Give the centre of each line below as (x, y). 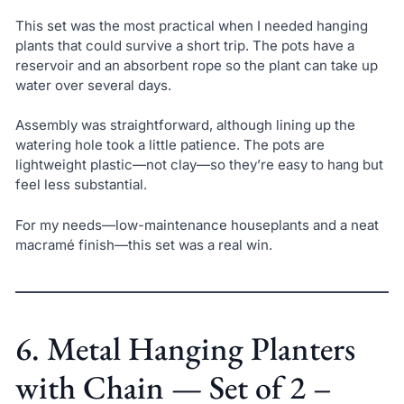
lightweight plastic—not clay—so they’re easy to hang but (199, 165)
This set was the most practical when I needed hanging (191, 25)
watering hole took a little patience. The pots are (170, 145)
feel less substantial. (81, 185)
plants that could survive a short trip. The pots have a (184, 45)
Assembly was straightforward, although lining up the (185, 125)
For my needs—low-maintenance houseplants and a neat (197, 225)
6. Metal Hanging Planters (185, 348)
